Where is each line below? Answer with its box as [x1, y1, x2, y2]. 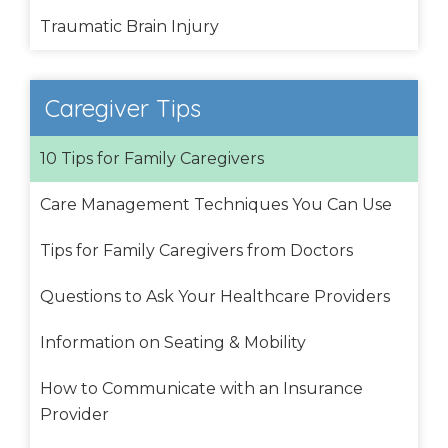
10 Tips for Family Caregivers [40, 148, 264, 168]
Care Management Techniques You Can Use [40, 194, 392, 214]
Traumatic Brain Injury [40, 16, 219, 36]
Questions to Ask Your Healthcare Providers [40, 286, 390, 306]
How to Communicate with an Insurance [40, 378, 363, 398]
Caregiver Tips [45, 92, 201, 123]
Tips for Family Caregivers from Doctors [40, 240, 353, 260]
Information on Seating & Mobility [40, 332, 306, 352]
